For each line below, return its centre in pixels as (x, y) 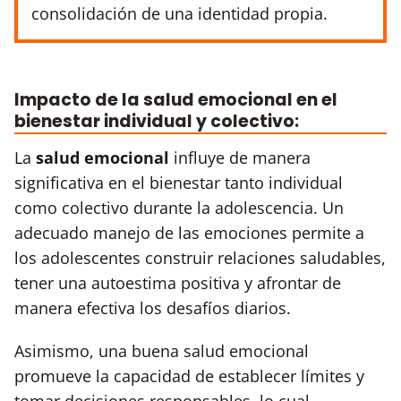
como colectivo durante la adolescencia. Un (179, 207)
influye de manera (240, 157)
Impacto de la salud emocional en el (176, 99)
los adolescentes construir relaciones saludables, (200, 257)
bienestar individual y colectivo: (157, 121)
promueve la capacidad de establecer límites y (189, 375)
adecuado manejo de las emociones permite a (189, 232)
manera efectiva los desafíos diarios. (153, 307)
